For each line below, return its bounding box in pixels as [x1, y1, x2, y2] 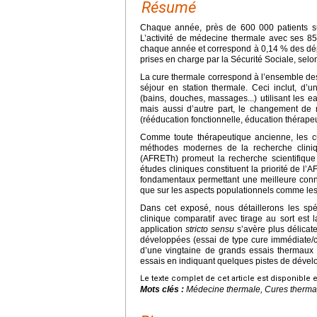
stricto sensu [185, 224, 234, 234]
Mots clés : [140, 284, 186, 294]
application [140, 224, 185, 234]
